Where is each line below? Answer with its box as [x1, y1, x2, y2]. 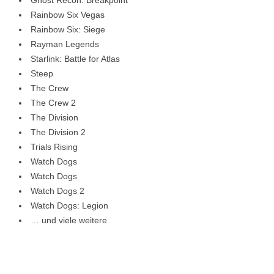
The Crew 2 [31, 97, 76, 108]
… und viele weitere [31, 215, 107, 225]
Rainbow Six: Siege [31, 24, 105, 34]
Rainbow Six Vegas [31, 9, 105, 20]
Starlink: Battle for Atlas [31, 53, 120, 64]
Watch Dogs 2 [31, 185, 84, 196]
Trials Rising [31, 141, 78, 152]
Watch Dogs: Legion [31, 200, 108, 210]
